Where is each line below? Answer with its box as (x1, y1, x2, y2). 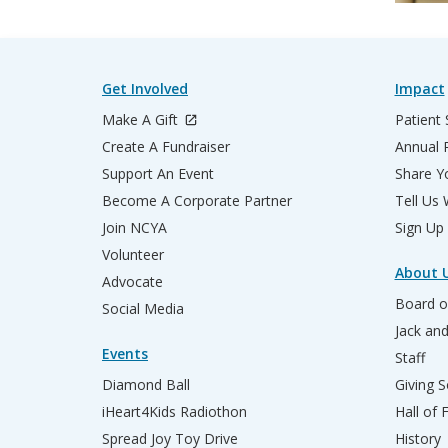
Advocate (102, 271, 163, 291)
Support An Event (102, 163, 214, 183)
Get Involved (102, 78, 188, 98)
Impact (394, 78, 445, 98)
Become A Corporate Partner (102, 190, 292, 210)
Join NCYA (102, 217, 167, 237)
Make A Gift (102, 109, 182, 129)
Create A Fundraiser (102, 136, 230, 156)
